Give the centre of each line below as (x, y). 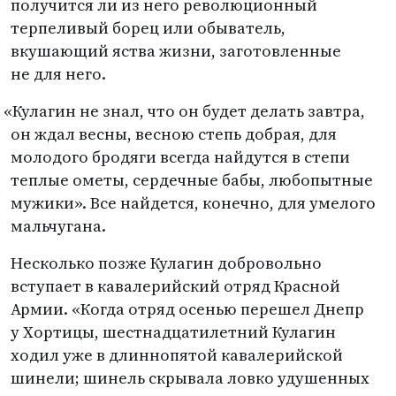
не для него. (58, 74)
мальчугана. (58, 226)
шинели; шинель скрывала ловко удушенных (190, 378)
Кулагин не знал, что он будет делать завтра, (189, 111)
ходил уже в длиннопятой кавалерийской (177, 355)
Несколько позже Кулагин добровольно (166, 263)
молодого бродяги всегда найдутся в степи (180, 157)
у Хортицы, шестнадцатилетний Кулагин (173, 332)
